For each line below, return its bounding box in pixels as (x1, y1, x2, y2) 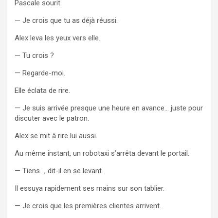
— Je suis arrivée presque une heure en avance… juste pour (15, 103, 203, 112)
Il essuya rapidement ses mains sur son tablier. (15, 183, 164, 193)
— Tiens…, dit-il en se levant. (15, 166, 103, 175)
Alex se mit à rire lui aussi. (15, 131, 97, 140)
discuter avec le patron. (15, 113, 89, 123)
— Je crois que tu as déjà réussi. (15, 16, 118, 25)
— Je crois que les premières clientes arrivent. (15, 201, 161, 210)
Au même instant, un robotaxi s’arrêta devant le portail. (15, 148, 189, 158)
